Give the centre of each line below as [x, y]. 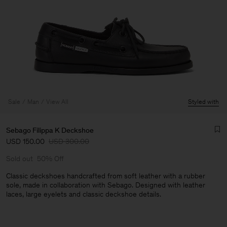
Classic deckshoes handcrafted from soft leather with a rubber [106, 176]
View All [57, 102]
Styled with [203, 102]
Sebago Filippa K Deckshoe [50, 130]
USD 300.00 [69, 141]
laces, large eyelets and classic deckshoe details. [84, 194]
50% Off [50, 159]
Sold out [20, 159]
